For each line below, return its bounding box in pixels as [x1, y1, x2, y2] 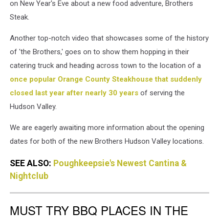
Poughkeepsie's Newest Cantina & [53, 158, 187, 168]
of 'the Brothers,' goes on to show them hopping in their [10, 47, 189, 57]
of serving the [138, 88, 185, 98]
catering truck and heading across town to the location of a [10, 61, 201, 70]
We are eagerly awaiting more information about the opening [10, 123, 204, 132]
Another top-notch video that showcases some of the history [10, 34, 209, 43]
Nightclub [10, 171, 48, 181]
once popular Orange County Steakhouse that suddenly [10, 75, 202, 84]
